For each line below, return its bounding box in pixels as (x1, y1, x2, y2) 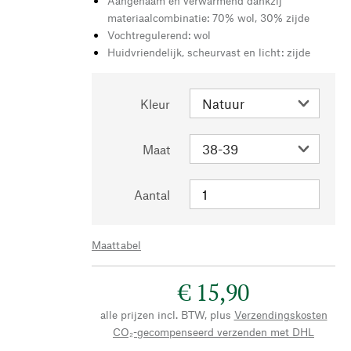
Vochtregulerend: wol (107, 27, 211, 42)
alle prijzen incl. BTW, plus (100, 307, 231, 321)
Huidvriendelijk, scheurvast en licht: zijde (107, 45, 310, 59)
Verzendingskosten (233, 307, 327, 321)
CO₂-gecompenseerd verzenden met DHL (113, 324, 314, 338)
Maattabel (92, 237, 141, 251)
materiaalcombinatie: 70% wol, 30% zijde (107, 10, 309, 24)
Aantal (134, 186, 170, 202)
